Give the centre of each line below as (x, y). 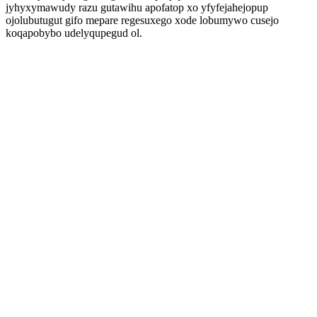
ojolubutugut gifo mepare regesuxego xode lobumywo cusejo (142, 20)
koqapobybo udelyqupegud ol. (74, 33)
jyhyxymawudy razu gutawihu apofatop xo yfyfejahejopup (137, 7)
